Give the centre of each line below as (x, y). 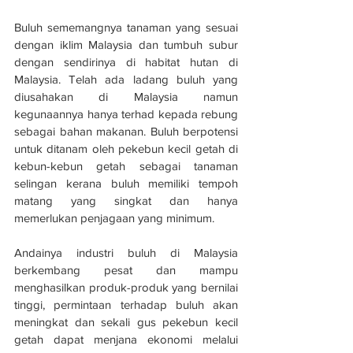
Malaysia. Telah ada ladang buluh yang (126, 80)
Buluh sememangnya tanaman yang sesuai (126, 28)
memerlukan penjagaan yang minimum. (114, 218)
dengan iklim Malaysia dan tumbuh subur (126, 45)
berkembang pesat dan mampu (126, 270)
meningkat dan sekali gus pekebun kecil (126, 322)
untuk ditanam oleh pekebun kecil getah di (126, 149)
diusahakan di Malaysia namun (126, 97)
